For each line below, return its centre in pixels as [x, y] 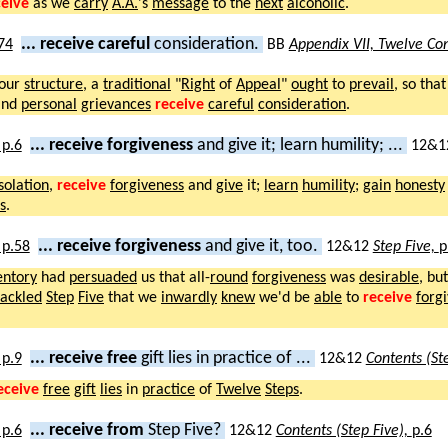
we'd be [284, 297]
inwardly [189, 297]
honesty [420, 185]
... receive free [85, 358]
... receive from [88, 430]
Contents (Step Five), [343, 430]
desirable [389, 277]
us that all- [173, 277]
